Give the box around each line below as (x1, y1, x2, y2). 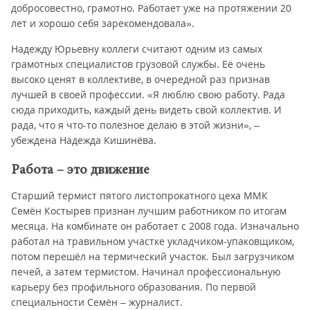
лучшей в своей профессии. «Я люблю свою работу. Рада (11, 88, 285, 101)
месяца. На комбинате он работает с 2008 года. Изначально (11, 219, 299, 232)
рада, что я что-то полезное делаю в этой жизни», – (11, 118, 259, 131)
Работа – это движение (11, 163, 149, 177)
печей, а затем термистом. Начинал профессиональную (11, 265, 281, 278)
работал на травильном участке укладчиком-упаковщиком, (11, 235, 294, 248)
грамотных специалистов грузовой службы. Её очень (11, 57, 265, 71)
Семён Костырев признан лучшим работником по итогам (11, 204, 286, 217)
